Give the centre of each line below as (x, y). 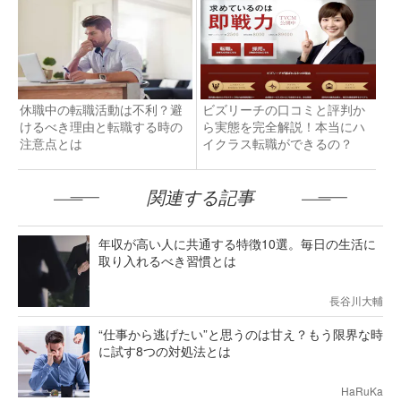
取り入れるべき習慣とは (167, 260)
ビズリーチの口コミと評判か (283, 109)
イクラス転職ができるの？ (277, 143)
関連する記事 (200, 197)
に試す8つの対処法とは (165, 350)
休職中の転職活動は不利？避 (101, 109)
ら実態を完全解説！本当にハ (283, 126)
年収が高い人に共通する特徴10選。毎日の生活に (237, 243)
